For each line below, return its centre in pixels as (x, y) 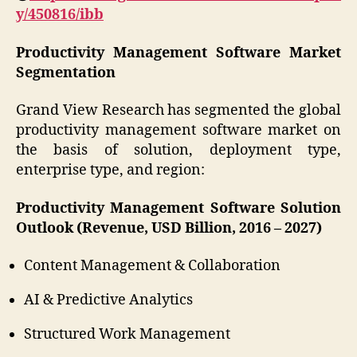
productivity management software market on (178, 131)
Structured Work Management (127, 335)
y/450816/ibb (60, 15)
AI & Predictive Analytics (108, 300)
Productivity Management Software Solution (178, 208)
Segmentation (66, 73)
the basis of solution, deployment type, (178, 151)
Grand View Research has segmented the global (178, 111)
